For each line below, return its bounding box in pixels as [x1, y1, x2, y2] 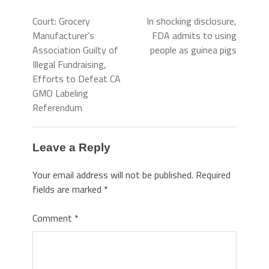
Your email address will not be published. [32, 167, 193, 182]
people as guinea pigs [150, 43, 237, 57]
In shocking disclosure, [147, 14, 237, 28]
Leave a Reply [32, 141, 110, 154]
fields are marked [32, 181, 104, 196]
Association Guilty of [32, 43, 118, 57]
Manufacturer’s [32, 28, 94, 43]
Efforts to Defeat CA [32, 71, 121, 86]
